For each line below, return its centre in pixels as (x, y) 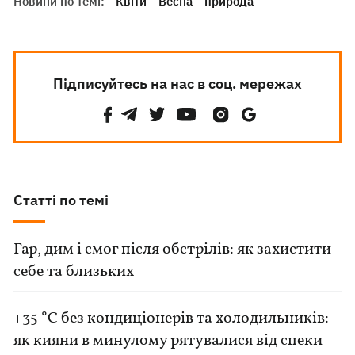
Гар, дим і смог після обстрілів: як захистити (173, 250)
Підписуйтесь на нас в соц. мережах (177, 84)
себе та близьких (74, 272)
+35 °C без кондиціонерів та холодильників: (172, 319)
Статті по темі (61, 200)
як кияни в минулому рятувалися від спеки (168, 341)
